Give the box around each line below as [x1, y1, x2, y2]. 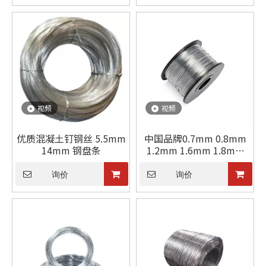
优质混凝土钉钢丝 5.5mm [16, 131, 126, 145]
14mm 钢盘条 [41, 143, 101, 157]
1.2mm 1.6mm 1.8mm [146, 143, 244, 157]
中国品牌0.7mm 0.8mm [144, 131, 246, 145]
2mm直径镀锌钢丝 [155, 155, 235, 169]
